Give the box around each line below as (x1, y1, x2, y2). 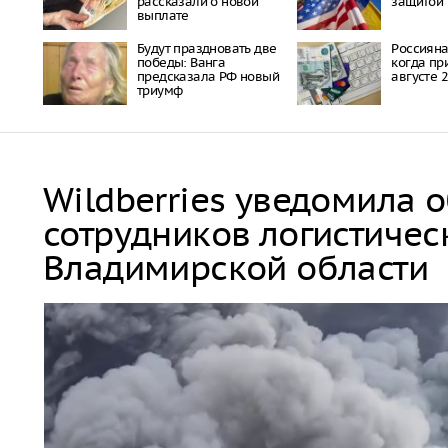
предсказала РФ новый (137, 68, 280, 85)
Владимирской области (43, 246, 428, 289)
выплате (137, 7, 189, 24)
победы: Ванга (137, 54, 226, 71)
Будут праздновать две (137, 40, 277, 57)
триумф (137, 82, 183, 99)
